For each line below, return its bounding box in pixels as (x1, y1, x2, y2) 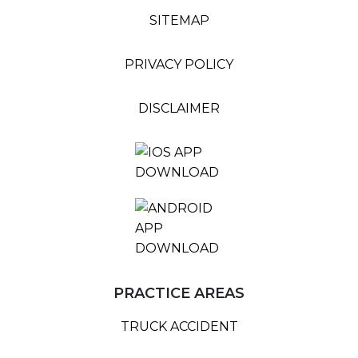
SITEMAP (149, 13, 209, 29)
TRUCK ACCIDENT (120, 319, 238, 335)
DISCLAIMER (138, 101, 220, 117)
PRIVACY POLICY (125, 57, 233, 73)
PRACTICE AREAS (113, 284, 245, 303)
